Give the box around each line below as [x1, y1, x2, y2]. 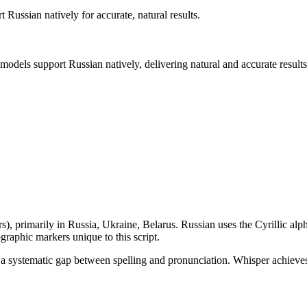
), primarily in [6, 218, 65, 230]
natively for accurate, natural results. [42, 8, 200, 21]
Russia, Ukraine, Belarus [68, 218, 175, 230]
